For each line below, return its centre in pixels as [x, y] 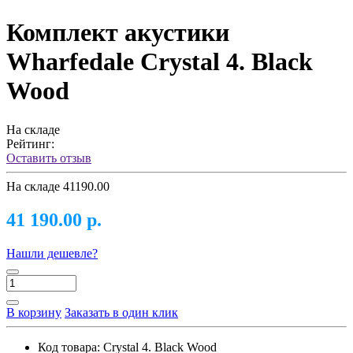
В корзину [34, 312]
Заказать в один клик [121, 312]
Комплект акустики [118, 33]
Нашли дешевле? [52, 253]
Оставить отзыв [49, 158]
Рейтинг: [30, 143]
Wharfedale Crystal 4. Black [160, 62]
